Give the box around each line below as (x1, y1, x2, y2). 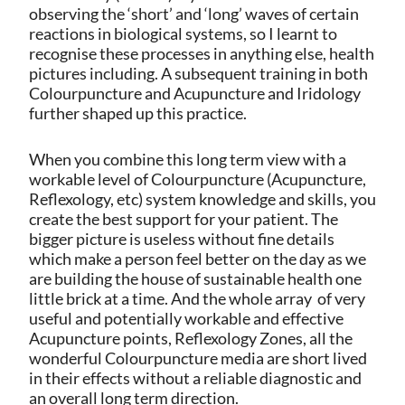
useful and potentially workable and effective (28, 307, 344, 328)
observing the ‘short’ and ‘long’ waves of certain (28, 3, 359, 24)
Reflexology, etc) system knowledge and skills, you (28, 188, 376, 209)
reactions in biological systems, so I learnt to (28, 23, 337, 43)
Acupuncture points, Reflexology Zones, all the (28, 327, 353, 348)
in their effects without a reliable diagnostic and (28, 367, 362, 388)
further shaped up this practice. (28, 102, 247, 123)
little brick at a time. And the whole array (28, 287, 312, 308)
